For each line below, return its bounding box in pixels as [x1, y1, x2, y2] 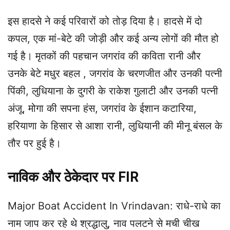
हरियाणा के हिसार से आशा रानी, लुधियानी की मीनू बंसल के [8, 120, 222, 132]
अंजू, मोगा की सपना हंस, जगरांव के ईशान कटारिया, [8, 102, 197, 115]
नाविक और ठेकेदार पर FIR [8, 169, 139, 186]
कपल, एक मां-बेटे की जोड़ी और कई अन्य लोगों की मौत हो [8, 32, 219, 45]
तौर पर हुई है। [8, 137, 61, 150]
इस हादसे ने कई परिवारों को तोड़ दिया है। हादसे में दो [8, 15, 202, 28]
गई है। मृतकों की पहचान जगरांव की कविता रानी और [8, 50, 201, 63]
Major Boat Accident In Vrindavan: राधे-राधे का [8, 200, 221, 213]
